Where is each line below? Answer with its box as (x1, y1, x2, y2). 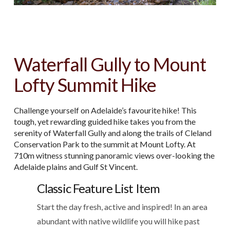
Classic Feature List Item (36, 180, 160, 196)
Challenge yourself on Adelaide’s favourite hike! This (13, 105, 197, 115)
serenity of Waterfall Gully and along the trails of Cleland (13, 127, 212, 138)
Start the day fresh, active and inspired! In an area (36, 201, 207, 212)
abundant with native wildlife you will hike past (36, 216, 200, 226)
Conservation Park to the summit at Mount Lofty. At (13, 139, 196, 149)
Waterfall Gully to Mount (13, 52, 206, 75)
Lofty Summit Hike (13, 73, 157, 96)
